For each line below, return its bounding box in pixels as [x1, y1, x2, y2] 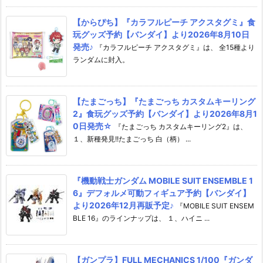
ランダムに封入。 [73, 55, 129, 64]
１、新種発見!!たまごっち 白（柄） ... [73, 134, 191, 143]
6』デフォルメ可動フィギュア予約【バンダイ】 [73, 187, 251, 198]
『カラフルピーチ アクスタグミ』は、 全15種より [96, 42, 255, 52]
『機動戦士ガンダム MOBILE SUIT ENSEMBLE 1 [73, 175, 253, 186]
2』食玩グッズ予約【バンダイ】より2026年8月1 [73, 108, 257, 119]
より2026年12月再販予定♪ [73, 200, 174, 210]
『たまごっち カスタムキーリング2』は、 [114, 122, 247, 131]
